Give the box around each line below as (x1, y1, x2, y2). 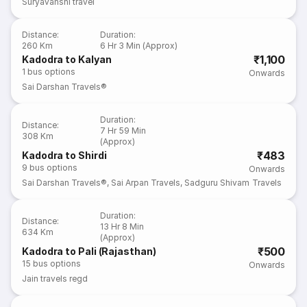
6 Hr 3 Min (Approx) (100, 40, 178, 51)
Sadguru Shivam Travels (184, 177, 282, 188)
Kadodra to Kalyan (22, 53, 112, 65)
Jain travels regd (22, 273, 88, 284)
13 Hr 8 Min (100, 221, 145, 232)
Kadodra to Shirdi (22, 149, 107, 161)
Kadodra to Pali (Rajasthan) (22, 245, 156, 257)
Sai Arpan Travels (151, 177, 181, 188)
